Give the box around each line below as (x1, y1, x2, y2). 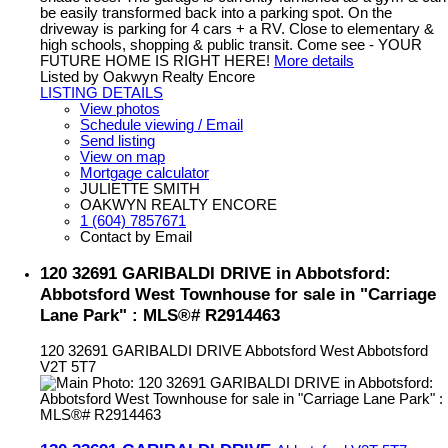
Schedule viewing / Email (80, 117, 243, 134)
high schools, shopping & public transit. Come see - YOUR (40, 37, 422, 54)
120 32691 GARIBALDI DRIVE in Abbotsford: (40, 262, 391, 283)
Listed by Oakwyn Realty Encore (40, 69, 255, 86)
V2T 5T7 (40, 358, 96, 375)
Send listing (80, 133, 155, 150)
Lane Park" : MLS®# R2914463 (40, 304, 280, 325)
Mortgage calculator (80, 165, 209, 182)
